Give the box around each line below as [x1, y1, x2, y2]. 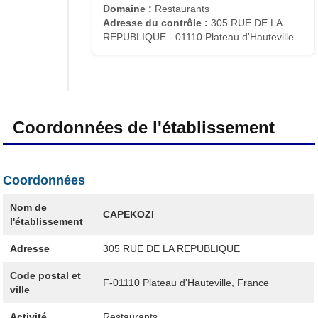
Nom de [9, 202, 47, 213]
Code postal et [9, 270, 81, 281]
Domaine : [103, 2, 153, 14]
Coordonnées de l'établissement [13, 117, 275, 137]
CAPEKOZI [102, 209, 154, 220]
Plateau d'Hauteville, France [142, 277, 269, 288]
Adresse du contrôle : [103, 16, 209, 28]
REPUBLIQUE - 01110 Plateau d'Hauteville [103, 31, 295, 43]
